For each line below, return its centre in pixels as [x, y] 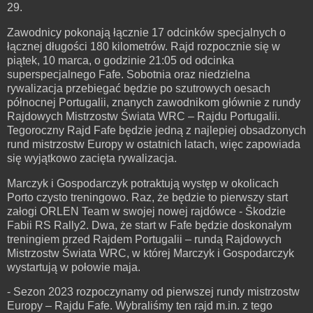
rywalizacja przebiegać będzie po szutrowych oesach [139, 88]
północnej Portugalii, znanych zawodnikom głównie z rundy [154, 102]
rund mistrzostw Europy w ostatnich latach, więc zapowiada [154, 144]
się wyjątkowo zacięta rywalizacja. [92, 158]
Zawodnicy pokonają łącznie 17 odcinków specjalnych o [146, 32]
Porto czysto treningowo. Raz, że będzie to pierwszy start [147, 197]
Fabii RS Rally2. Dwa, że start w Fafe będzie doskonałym [149, 225]
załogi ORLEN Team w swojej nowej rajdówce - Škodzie [146, 211]
